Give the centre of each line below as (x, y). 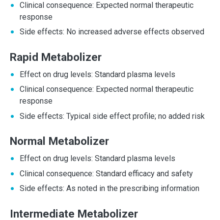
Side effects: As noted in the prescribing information (110, 189)
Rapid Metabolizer (56, 57)
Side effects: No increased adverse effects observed (112, 32)
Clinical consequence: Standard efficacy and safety (106, 173)
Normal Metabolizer (59, 141)
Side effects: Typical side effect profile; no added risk (112, 116)
